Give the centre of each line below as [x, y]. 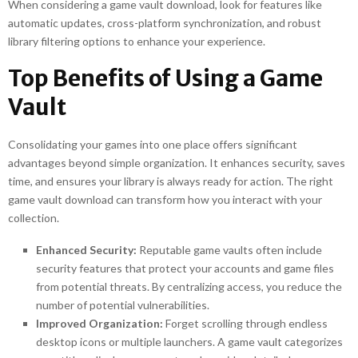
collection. [34, 218]
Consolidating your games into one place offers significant [153, 144]
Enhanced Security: [86, 250]
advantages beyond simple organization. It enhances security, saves [177, 163]
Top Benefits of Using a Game [165, 78]
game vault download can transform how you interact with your [165, 199]
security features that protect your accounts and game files [185, 268]
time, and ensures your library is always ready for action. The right [171, 181]
